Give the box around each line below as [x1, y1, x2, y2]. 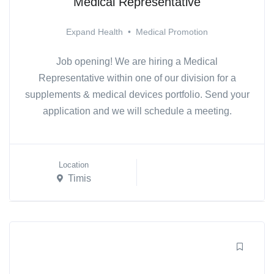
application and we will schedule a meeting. [42, 105, 232, 116]
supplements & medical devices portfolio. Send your [24, 89, 250, 100]
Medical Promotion [136, 26, 208, 37]
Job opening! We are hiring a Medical [56, 56, 218, 67]
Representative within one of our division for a [38, 72, 236, 83]
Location [59, 160, 89, 169]
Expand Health [66, 26, 123, 37]
